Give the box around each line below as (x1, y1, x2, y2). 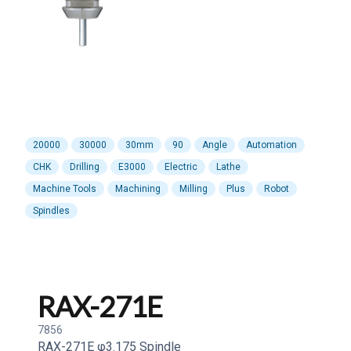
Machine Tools (33, 183, 96, 194)
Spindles (33, 205, 70, 216)
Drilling (70, 161, 100, 172)
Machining (115, 183, 161, 194)
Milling (179, 183, 208, 194)
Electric (165, 161, 197, 172)
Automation (246, 139, 297, 150)
